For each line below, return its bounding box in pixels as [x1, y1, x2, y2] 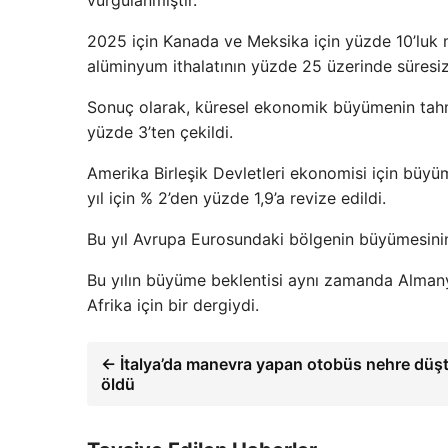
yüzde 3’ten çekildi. [87, 122, 233, 143]
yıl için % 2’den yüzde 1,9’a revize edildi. [87, 188, 386, 209]
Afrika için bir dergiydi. [87, 295, 259, 316]
